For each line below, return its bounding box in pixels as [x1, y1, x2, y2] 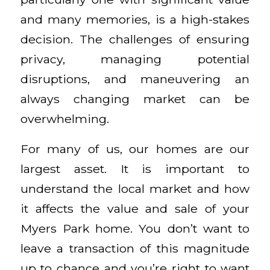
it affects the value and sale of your [20, 201, 250, 216]
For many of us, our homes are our [20, 141, 250, 156]
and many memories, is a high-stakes [20, 12, 250, 27]
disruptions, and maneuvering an [20, 72, 250, 87]
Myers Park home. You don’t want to [20, 221, 250, 236]
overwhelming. [20, 111, 109, 127]
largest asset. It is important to [20, 161, 250, 176]
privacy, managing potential [20, 52, 250, 67]
